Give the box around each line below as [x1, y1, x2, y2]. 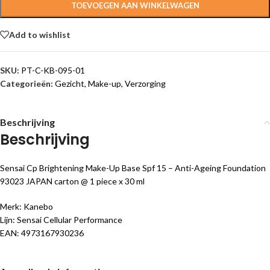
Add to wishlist [9, 29, 71, 40]
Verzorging [125, 78, 166, 89]
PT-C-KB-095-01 [21, 65, 85, 75]
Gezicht [55, 78, 84, 89]
